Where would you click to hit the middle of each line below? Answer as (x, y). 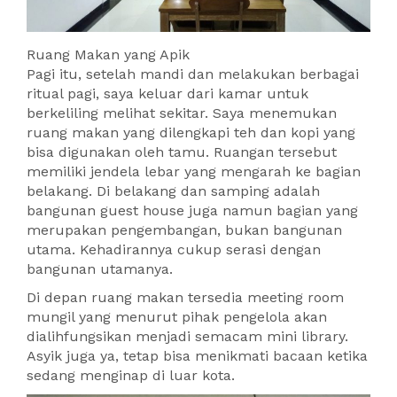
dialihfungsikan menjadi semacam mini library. (187, 337)
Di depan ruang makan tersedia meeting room (185, 298)
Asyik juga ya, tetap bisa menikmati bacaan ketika (197, 356)
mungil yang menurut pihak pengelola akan (177, 317)
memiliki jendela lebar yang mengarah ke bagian (194, 172)
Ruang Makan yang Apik (108, 55)
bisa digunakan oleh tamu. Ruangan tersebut (182, 152)
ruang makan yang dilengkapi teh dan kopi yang (191, 133)
